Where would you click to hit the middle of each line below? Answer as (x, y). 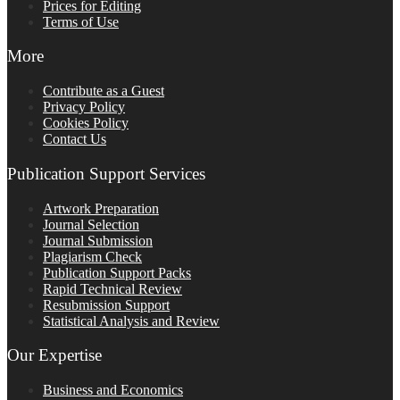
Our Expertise (54, 355)
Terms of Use (81, 21)
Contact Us (75, 139)
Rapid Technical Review (112, 288)
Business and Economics (113, 390)
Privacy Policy (84, 107)
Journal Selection (91, 224)
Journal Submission (98, 240)
